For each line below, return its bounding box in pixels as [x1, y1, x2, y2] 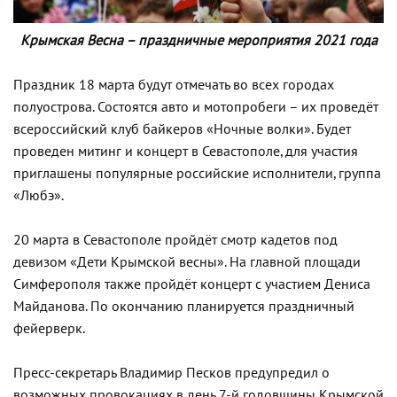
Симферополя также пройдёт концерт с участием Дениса [13, 276, 370, 292]
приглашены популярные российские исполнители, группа [13, 165, 381, 182]
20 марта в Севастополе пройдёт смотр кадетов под [13, 231, 338, 248]
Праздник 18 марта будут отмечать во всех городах [13, 76, 334, 93]
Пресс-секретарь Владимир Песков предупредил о [13, 364, 330, 381]
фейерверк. [13, 320, 85, 337]
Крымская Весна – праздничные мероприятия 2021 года [19, 32, 378, 49]
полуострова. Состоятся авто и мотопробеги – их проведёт [13, 98, 378, 115]
